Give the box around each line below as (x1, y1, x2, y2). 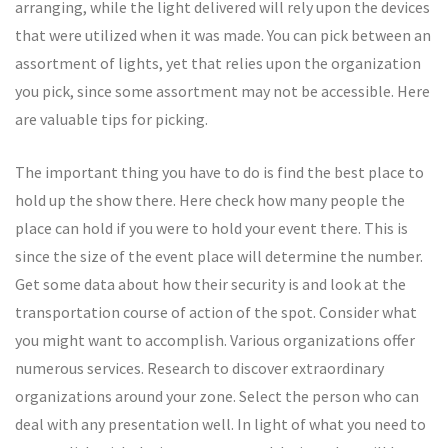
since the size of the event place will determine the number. (15, 246, 423, 266)
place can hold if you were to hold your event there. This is (15, 218, 408, 238)
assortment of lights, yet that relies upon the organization (15, 53, 421, 73)
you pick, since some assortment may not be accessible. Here (15, 81, 430, 101)
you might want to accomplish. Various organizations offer (15, 330, 415, 350)
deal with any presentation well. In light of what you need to (15, 414, 426, 434)
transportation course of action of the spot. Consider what (15, 302, 417, 322)
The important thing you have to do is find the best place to (15, 162, 424, 182)
